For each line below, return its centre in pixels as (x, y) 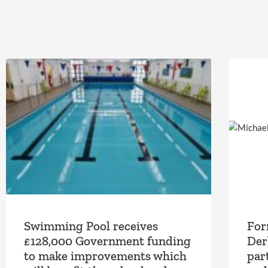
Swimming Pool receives (91, 226)
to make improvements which (105, 255)
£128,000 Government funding (107, 240)
